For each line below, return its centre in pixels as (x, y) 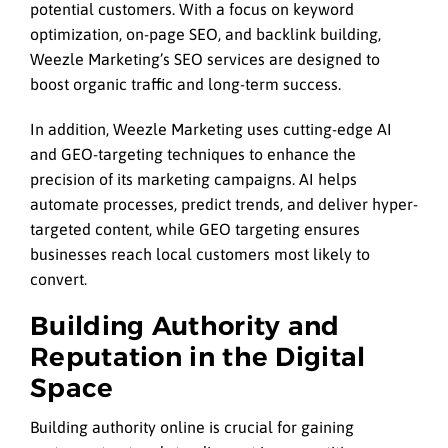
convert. (58, 278)
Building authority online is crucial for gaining (192, 427)
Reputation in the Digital (198, 356)
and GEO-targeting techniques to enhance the (193, 153)
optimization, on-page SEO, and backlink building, (205, 34)
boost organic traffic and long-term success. (185, 84)
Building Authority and (185, 325)
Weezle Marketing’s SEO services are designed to (205, 59)
